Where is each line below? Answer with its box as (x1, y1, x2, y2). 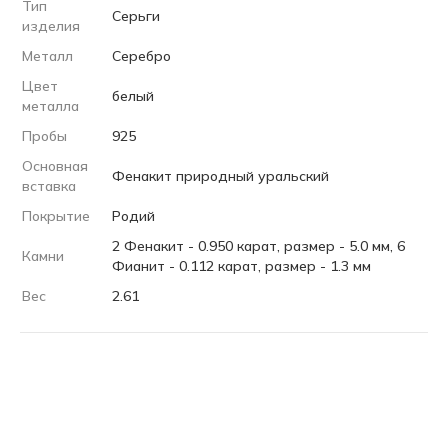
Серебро (112, 47, 171, 66)
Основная (22, 157, 88, 176)
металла (22, 97, 79, 116)
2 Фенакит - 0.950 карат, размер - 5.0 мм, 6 (112, 237, 405, 256)
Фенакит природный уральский (112, 167, 329, 186)
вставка (22, 177, 76, 196)
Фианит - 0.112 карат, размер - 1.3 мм (112, 257, 371, 276)
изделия (22, 17, 80, 36)
